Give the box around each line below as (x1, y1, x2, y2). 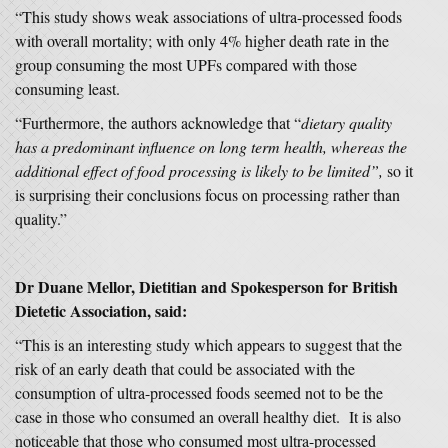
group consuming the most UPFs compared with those (15, 54, 357, 75)
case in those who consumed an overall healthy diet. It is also (15, 406, 401, 427)
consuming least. (15, 78, 120, 99)
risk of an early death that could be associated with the (15, 358, 355, 379)
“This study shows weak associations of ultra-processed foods (15, 6, 402, 27)
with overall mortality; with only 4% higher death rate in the (15, 30, 389, 51)
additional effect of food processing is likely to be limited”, (15, 160, 387, 181)
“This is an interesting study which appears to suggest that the (15, 334, 402, 355)
